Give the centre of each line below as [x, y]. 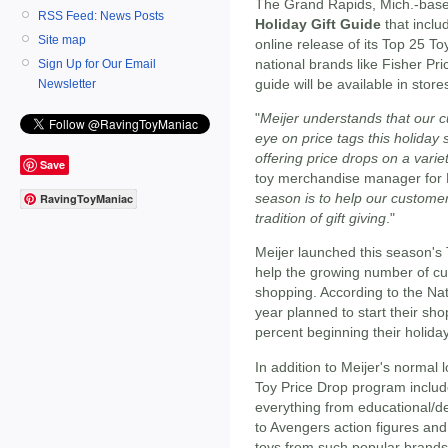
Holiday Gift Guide [318, 23]
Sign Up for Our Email [97, 63]
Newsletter [67, 83]
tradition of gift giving [320, 217]
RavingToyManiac [86, 199]
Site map [62, 39]
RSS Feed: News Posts [101, 15]
